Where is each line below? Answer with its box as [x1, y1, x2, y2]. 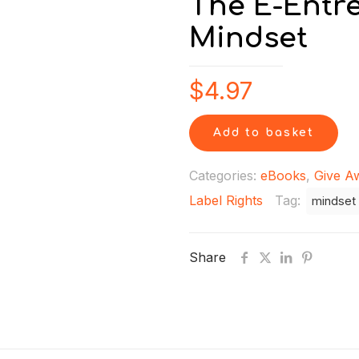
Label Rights [189, 192, 263, 208]
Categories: [189, 167, 260, 184]
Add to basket [213, 127, 314, 139]
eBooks [260, 167, 306, 184]
